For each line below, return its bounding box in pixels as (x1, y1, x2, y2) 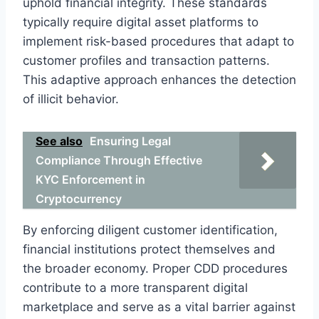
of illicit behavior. (23, 91, 119, 106)
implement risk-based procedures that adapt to (23, 33, 294, 48)
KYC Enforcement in (36, 172, 145, 187)
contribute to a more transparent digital (23, 280, 248, 295)
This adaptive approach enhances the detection (23, 72, 296, 87)
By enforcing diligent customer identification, (23, 222, 278, 237)
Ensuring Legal (90, 133, 171, 148)
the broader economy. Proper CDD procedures (23, 261, 288, 276)
